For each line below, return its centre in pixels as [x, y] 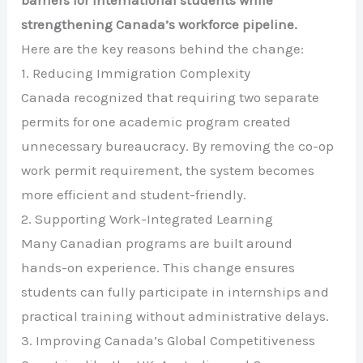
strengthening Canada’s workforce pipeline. [160, 24]
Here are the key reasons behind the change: [163, 48]
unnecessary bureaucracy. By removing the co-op [178, 145]
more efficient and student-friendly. [134, 194]
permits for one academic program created [156, 121]
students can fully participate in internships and [175, 291]
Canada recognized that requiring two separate [171, 97]
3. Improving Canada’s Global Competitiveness [169, 340]
